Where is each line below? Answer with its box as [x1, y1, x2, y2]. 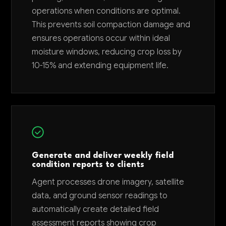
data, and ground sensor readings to [32, 191, 168, 201]
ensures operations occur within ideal [32, 33, 171, 43]
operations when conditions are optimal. [32, 6, 181, 16]
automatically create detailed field [32, 204, 159, 214]
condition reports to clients [32, 161, 145, 169]
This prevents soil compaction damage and [32, 20, 191, 30]
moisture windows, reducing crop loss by [32, 47, 182, 57]
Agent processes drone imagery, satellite [32, 177, 185, 187]
